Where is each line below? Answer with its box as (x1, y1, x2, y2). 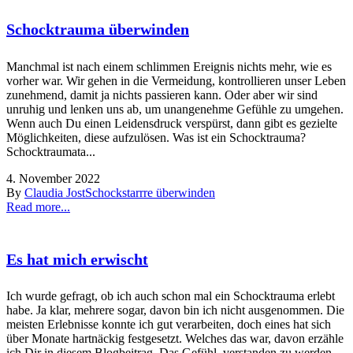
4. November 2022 (6, 171, 100, 185)
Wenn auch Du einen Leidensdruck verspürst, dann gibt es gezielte (6, 116, 337, 130)
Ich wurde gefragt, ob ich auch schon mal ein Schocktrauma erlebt (6, 289, 335, 303)
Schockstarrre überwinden (85, 185, 215, 199)
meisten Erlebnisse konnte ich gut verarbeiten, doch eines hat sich (6, 318, 331, 332)
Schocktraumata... (6, 144, 95, 158)
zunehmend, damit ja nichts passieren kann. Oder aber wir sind (6, 87, 318, 102)
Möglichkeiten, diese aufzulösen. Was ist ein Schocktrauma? (6, 130, 309, 144)
